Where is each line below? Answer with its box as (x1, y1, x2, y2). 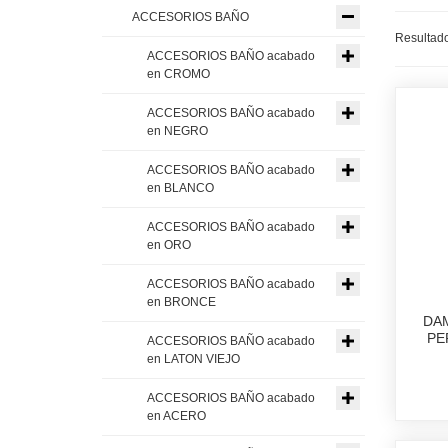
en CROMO (147, 66, 210, 81)
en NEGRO (147, 123, 208, 138)
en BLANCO (147, 180, 214, 195)
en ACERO (147, 408, 206, 423)
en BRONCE (147, 294, 216, 309)
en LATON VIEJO (147, 351, 240, 366)
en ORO (147, 237, 191, 252)
